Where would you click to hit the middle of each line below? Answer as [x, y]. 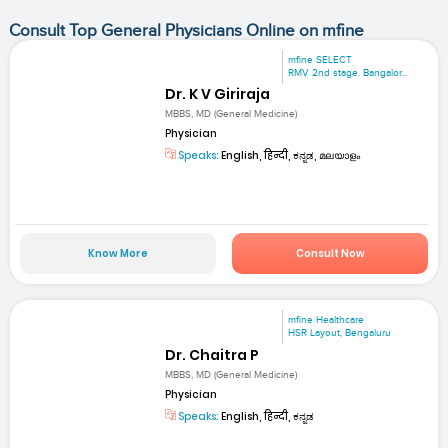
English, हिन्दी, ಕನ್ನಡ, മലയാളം [290, 156]
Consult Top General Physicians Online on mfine [186, 30]
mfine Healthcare [326, 320]
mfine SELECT [320, 59]
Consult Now [330, 254]
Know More [117, 254]
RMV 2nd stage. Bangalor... [348, 72]
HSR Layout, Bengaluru [340, 333]
